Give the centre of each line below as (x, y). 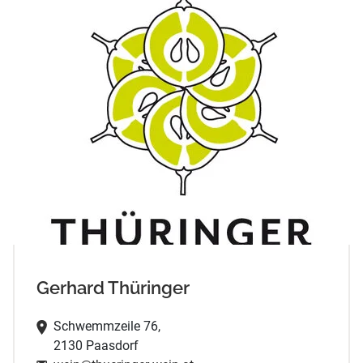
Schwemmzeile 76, (107, 326)
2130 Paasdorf (96, 345)
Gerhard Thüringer (113, 288)
